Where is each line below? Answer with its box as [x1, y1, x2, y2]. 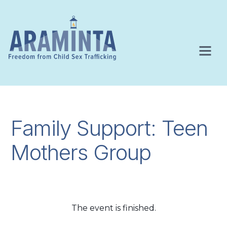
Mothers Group [11, 139, 152, 165]
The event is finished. [71, 203, 156, 213]
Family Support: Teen [11, 115, 208, 141]
